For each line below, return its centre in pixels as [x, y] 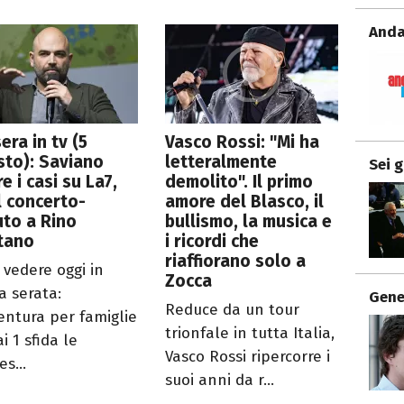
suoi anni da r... [220, 380]
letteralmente [221, 161]
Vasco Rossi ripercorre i [248, 356]
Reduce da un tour [233, 309]
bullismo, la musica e [249, 221]
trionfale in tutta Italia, [250, 333]
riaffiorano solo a [236, 261]
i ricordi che [212, 241]
